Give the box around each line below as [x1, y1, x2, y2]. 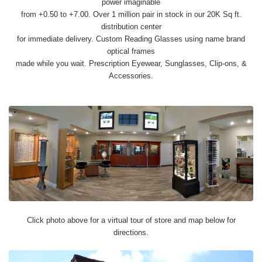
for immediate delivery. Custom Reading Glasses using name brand [17, 34, 245, 43]
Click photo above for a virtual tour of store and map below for [26, 215, 236, 225]
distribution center [101, 22, 161, 31]
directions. [113, 227, 149, 237]
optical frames [107, 46, 155, 56]
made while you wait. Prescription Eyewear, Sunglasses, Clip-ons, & [15, 58, 247, 68]
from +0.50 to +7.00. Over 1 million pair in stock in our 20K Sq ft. [20, 9, 242, 19]
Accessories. [109, 71, 153, 80]
